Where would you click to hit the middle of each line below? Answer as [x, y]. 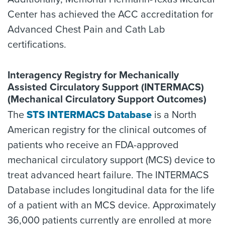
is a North [174, 115]
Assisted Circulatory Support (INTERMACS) [106, 87]
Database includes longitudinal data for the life [111, 190]
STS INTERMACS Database [89, 115]
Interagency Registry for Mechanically [93, 75]
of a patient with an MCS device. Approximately [112, 205]
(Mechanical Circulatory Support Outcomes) [107, 99]
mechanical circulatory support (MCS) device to [111, 160]
